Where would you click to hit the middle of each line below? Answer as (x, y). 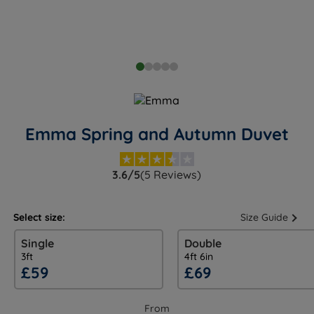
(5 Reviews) (171, 175)
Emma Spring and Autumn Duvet (157, 134)
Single (37, 244)
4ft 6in (198, 257)
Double (203, 244)
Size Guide (264, 218)
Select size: (40, 218)
